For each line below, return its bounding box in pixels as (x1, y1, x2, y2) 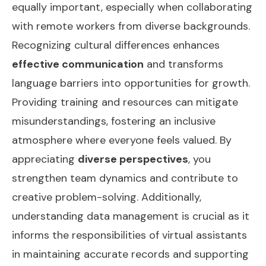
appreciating (12, 151, 78, 166)
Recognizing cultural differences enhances (12, 37, 220, 52)
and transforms (144, 56, 223, 71)
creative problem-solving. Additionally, (12, 189, 201, 204)
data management (87, 208, 179, 223)
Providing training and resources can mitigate (12, 94, 238, 109)
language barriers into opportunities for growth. (12, 75, 250, 90)
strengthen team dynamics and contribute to (12, 170, 238, 185)
